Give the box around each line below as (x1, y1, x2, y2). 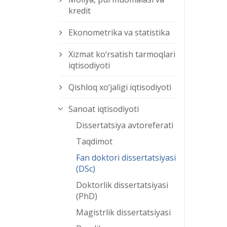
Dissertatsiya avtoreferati (76, 120, 173, 131)
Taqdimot (76, 136, 112, 147)
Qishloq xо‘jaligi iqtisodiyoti (68, 82, 171, 93)
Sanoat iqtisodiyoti (68, 103, 139, 115)
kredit (68, 5, 91, 17)
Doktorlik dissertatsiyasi (76, 179, 168, 191)
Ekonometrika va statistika (68, 27, 170, 39)
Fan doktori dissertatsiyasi (76, 152, 176, 164)
